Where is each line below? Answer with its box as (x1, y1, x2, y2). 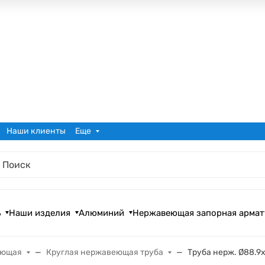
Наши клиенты (7, 126, 66, 137)
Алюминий (79, 207, 125, 218)
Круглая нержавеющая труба (46, 247, 164, 257)
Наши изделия (9, 207, 71, 218)
